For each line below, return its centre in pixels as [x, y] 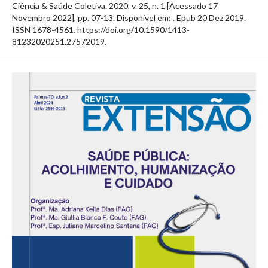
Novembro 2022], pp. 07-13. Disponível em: [92, 17]
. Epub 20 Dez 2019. [209, 17]
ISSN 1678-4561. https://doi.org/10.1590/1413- [101, 29]
